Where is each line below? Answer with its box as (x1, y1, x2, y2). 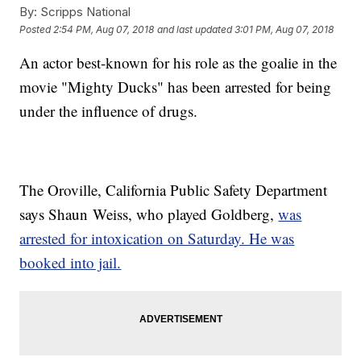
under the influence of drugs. (19, 101, 198, 122)
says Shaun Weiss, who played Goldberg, (19, 204, 279, 225)
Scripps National (37, 4, 131, 20)
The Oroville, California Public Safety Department (19, 180, 328, 201)
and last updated (157, 23, 233, 35)
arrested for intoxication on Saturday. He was (19, 228, 295, 249)
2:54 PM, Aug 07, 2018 (53, 23, 155, 35)
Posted (19, 23, 54, 35)
